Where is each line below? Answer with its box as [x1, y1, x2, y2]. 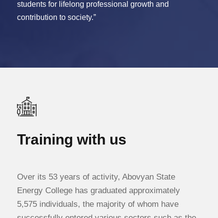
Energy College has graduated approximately [17, 186, 180, 195]
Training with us [17, 131, 127, 147]
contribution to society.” [17, 13, 96, 21]
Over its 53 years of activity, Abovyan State [17, 172, 175, 182]
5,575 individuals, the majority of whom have [17, 200, 179, 209]
